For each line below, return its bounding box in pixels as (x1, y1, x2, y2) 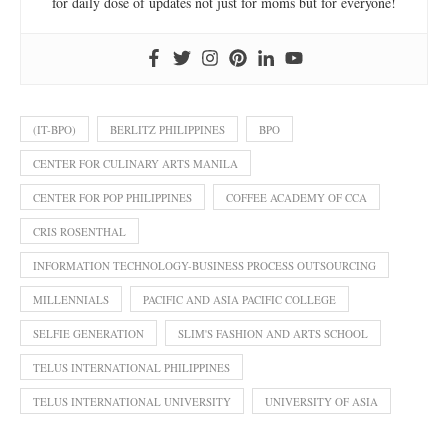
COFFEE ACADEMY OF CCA (226, 190, 367, 206)
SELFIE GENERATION (33, 326, 144, 342)
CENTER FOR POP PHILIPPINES (33, 190, 192, 206)
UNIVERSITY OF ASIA (265, 394, 378, 410)
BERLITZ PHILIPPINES (110, 122, 225, 138)
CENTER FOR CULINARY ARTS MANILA (33, 156, 238, 172)
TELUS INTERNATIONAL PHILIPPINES (33, 360, 230, 376)
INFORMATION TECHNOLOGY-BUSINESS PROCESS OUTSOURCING (33, 258, 376, 274)
